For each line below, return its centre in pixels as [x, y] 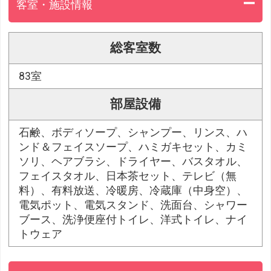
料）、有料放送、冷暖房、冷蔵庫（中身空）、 [133, 191]
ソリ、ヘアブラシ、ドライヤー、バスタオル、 [133, 162]
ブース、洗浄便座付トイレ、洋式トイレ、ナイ [133, 220]
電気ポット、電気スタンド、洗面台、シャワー [133, 205]
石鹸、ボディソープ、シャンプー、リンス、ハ [133, 133]
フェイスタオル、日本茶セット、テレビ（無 [128, 176]
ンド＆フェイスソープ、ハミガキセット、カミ [133, 147]
